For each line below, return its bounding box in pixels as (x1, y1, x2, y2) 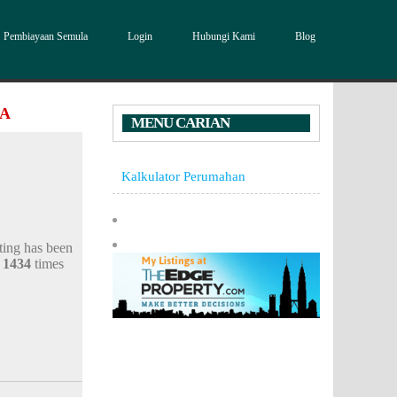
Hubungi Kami (192, 30, 255, 43)
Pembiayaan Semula (4, 30, 88, 43)
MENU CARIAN (131, 114, 230, 131)
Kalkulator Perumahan (121, 168, 245, 183)
